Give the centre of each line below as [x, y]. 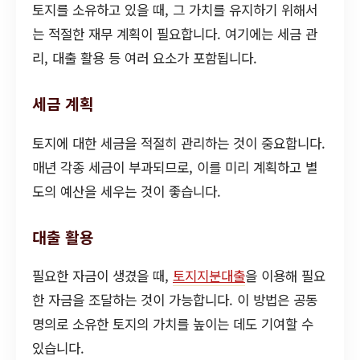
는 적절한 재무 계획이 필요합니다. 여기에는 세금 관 [175, 33]
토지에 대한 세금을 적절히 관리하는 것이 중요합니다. [179, 143]
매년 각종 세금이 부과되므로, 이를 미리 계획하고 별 [175, 167]
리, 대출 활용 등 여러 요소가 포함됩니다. [145, 57]
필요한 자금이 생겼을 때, [102, 276]
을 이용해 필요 [285, 276]
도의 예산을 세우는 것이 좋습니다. [127, 191]
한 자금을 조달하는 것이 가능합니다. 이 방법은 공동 [175, 300]
